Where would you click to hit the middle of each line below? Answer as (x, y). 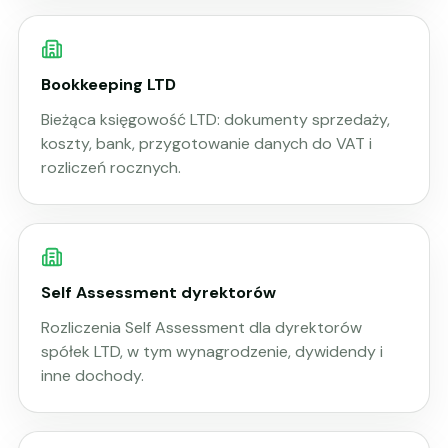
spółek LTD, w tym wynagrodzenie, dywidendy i (212, 352)
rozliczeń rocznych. (111, 168)
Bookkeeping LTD (108, 84)
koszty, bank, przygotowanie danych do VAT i (206, 144)
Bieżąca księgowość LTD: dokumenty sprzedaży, (215, 120)
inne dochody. (92, 376)
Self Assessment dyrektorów (158, 292)
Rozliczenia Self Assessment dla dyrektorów (201, 328)
